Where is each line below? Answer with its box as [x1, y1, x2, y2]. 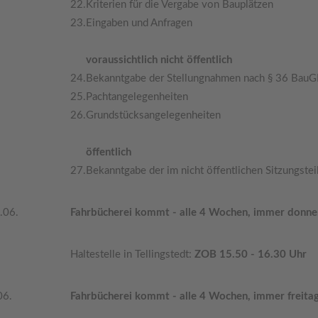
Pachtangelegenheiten [85, 92, 188, 102]
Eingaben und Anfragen [85, 18, 192, 28]
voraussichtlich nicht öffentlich [85, 55, 232, 65]
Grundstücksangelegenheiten [85, 110, 221, 121]
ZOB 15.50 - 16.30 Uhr [194, 249, 307, 260]
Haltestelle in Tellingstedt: [70, 249, 194, 260]
